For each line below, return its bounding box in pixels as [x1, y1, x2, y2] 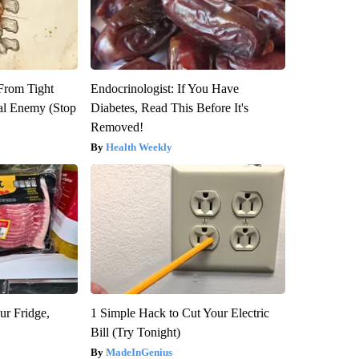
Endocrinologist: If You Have [90, 82, 239, 96]
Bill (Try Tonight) [90, 325, 180, 340]
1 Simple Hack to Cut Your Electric [90, 306, 269, 321]
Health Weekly [105, 141, 172, 154]
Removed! [90, 120, 143, 135]
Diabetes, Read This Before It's [90, 101, 248, 115]
